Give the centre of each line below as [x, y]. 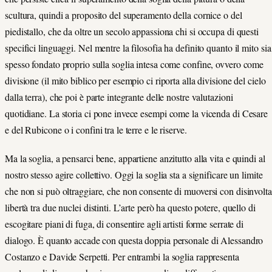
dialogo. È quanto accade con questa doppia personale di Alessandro [134, 240]
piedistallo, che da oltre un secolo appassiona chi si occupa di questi [132, 32]
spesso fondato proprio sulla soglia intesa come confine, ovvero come [134, 64]
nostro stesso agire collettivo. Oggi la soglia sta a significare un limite [134, 174]
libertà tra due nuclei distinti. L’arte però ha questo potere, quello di [130, 207]
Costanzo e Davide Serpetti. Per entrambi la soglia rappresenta [122, 256]
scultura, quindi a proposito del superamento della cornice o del [124, 15]
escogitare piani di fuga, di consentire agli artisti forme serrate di [124, 223]
